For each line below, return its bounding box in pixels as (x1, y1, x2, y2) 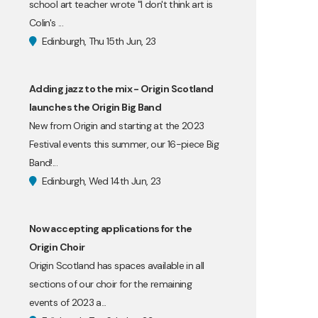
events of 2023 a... (29, 296, 106, 309)
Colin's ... (29, 16, 63, 29)
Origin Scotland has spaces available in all (29, 259, 204, 272)
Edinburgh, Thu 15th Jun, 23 (39, 35, 156, 48)
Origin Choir (29, 241, 85, 253)
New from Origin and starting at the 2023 (29, 119, 204, 132)
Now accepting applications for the (29, 222, 192, 235)
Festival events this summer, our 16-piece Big (29, 138, 219, 150)
